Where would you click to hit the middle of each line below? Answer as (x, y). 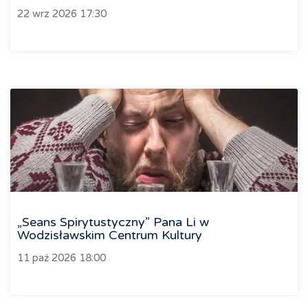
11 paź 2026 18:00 (62, 258)
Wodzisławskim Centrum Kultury (110, 235)
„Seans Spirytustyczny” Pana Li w (113, 222)
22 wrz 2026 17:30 (62, 14)
